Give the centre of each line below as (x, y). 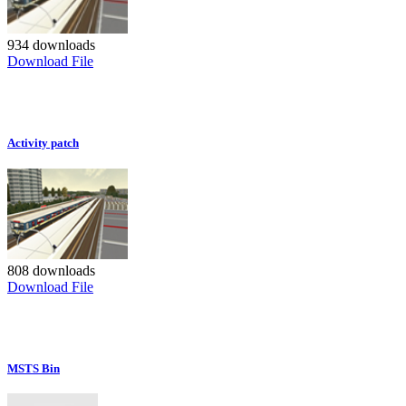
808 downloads (51, 270)
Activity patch (43, 142)
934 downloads (51, 44)
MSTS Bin (34, 368)
